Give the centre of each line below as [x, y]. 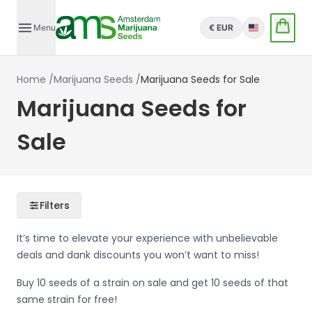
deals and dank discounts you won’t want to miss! [138, 255]
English [263, 32]
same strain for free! [67, 299]
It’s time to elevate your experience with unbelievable [147, 238]
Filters [55, 205]
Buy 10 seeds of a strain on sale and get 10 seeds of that [153, 283]
